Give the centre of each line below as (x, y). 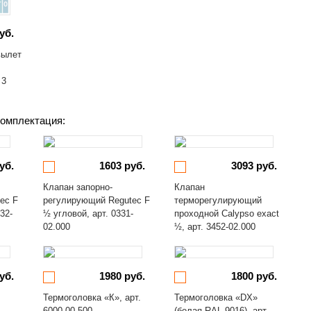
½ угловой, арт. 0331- (88, 213)
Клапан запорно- (77, 187)
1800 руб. (254, 276)
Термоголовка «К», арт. (92, 297)
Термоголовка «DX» (216, 297)
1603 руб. (123, 166)
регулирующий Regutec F (96, 200)
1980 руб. (123, 276)
